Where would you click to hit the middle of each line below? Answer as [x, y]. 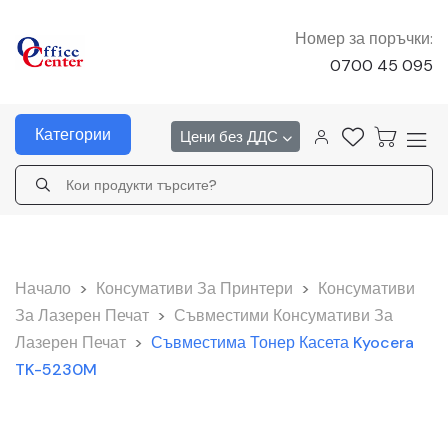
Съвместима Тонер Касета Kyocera [282, 342]
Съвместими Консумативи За [283, 315]
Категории [73, 134]
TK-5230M [56, 369]
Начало [43, 288]
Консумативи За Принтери [194, 288]
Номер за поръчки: [363, 38]
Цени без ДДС [230, 136]
